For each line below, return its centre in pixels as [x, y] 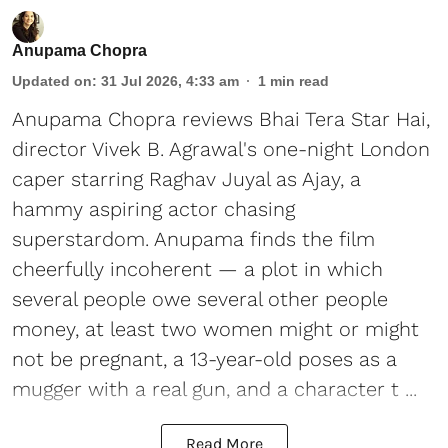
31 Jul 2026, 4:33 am [170, 81]
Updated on [52, 81]
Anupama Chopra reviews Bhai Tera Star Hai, [221, 119]
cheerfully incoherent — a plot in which [197, 269]
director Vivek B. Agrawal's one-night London [221, 149]
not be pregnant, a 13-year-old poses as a [204, 359]
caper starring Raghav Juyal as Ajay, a [186, 179]
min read [299, 81]
